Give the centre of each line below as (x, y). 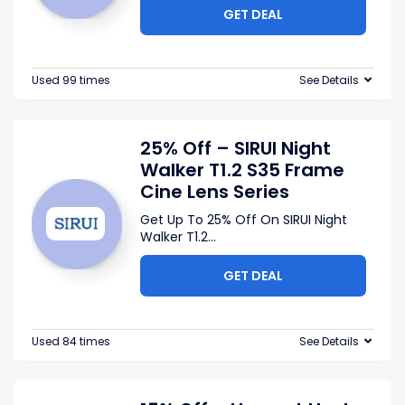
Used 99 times (71, 80)
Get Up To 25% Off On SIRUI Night (244, 220)
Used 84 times (71, 341)
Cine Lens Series (215, 192)
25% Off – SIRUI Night (235, 148)
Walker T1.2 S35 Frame (242, 170)
